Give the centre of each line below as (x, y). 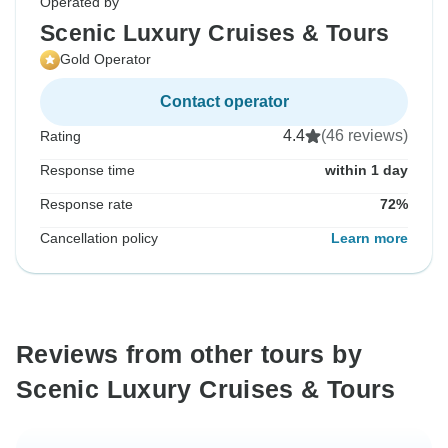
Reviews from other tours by (189, 354)
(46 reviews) (364, 136)
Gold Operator (105, 59)
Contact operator (224, 102)
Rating (60, 136)
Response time (87, 170)
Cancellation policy (99, 238)
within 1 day (366, 170)
